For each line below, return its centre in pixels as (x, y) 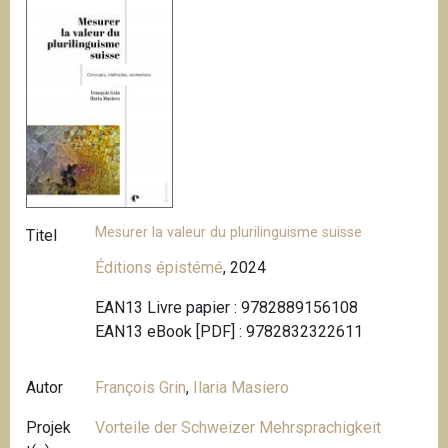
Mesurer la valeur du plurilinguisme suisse (229, 232)
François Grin (141, 388)
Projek (48, 428)
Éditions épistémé (159, 268)
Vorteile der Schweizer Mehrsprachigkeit (238, 428)
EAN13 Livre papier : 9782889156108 (227, 308)
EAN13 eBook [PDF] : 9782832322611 (229, 332)
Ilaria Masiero (241, 388)
